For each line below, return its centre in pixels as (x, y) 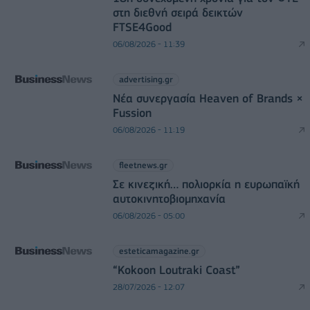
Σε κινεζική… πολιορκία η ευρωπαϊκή (206, 184)
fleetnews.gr (143, 165)
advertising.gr (146, 79)
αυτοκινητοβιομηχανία (169, 198)
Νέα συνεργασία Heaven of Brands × (208, 98)
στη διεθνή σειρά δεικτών (177, 12)
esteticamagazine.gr (159, 250)
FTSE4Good (142, 27)
